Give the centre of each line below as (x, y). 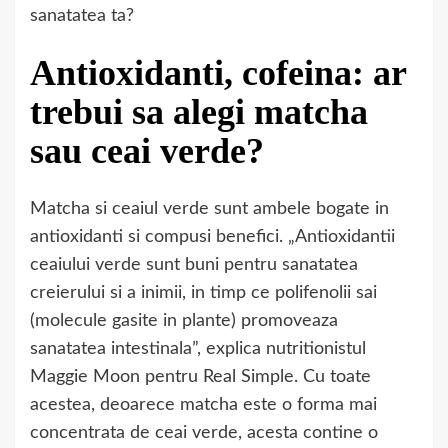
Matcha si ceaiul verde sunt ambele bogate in (209, 209)
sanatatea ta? (82, 16)
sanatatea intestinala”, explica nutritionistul (198, 349)
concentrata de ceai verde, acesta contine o (204, 433)
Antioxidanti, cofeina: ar (218, 73)
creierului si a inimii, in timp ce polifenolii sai (203, 293)
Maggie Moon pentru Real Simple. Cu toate (200, 377)
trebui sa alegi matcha (199, 112)
